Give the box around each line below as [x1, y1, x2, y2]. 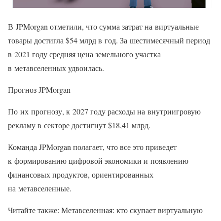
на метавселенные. [8, 183, 72, 194]
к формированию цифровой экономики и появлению [8, 155, 188, 166]
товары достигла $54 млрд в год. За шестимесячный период [8, 35, 210, 46]
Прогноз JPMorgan [8, 84, 71, 95]
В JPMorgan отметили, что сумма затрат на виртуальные [8, 21, 199, 32]
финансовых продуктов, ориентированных [8, 169, 153, 180]
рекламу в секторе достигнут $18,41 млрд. [8, 120, 150, 131]
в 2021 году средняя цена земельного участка [8, 49, 161, 60]
